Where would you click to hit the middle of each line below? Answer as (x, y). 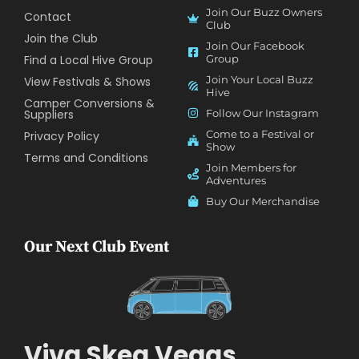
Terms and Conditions (86, 157)
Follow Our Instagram (262, 113)
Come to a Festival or (260, 133)
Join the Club (61, 38)
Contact (48, 16)
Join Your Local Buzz (259, 79)
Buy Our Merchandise (262, 201)
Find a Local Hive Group (89, 60)
